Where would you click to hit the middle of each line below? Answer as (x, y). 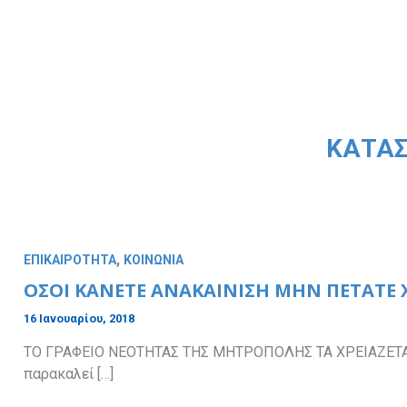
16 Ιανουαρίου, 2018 (79, 319)
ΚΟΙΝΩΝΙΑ (154, 259)
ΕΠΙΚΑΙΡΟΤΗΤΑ (70, 259)
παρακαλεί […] (69, 374)
